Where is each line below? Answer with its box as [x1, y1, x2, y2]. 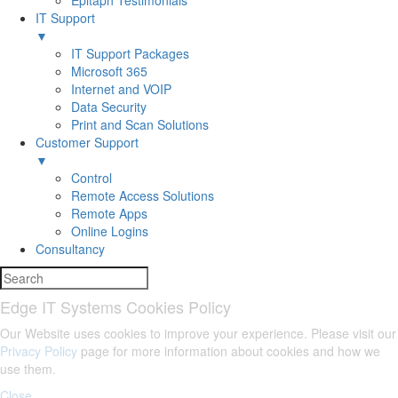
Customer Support [36, 133, 139, 151]
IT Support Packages [71, 44, 189, 62]
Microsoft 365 [71, 62, 147, 80]
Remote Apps [71, 204, 147, 222]
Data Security [71, 98, 147, 115]
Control [71, 169, 112, 187]
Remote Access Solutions [71, 187, 214, 204]
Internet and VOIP [71, 80, 171, 98]
